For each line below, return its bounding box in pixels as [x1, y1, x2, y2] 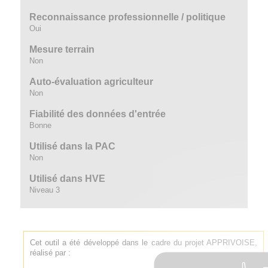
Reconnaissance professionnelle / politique [29, 12, 226, 22]
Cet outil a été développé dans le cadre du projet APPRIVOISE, [29, 238, 258, 247]
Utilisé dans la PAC [29, 141, 115, 151]
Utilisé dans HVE [29, 173, 105, 184]
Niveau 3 [29, 185, 60, 194]
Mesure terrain [29, 44, 95, 54]
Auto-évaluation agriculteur [29, 77, 153, 87]
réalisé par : [29, 248, 71, 257]
